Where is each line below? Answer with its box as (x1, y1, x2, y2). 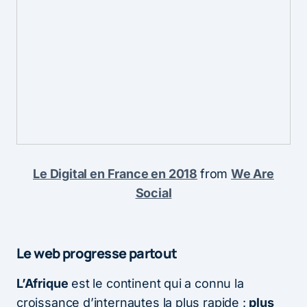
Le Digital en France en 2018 (33, 166, 198, 181)
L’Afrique (16, 275, 69, 291)
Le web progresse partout (16, 243, 177, 262)
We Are (230, 166, 274, 181)
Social (135, 185, 172, 200)
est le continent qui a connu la (68, 275, 244, 291)
